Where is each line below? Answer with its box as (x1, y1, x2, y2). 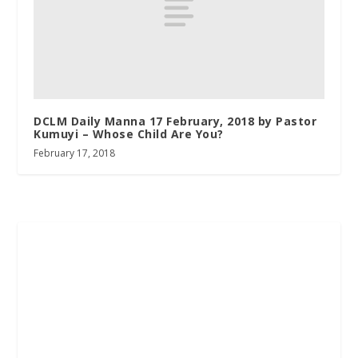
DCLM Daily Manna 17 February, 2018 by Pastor (34, 113, 317, 129)
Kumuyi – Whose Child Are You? (34, 126, 224, 142)
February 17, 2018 (34, 146, 116, 161)
